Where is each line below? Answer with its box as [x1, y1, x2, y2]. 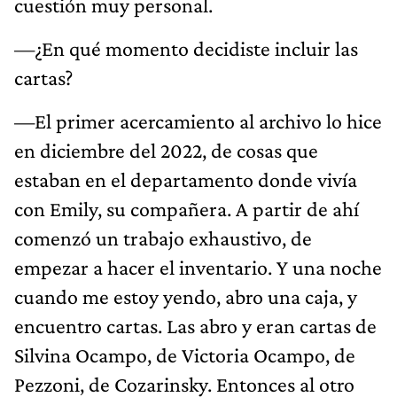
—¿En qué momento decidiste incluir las [14, 35, 358, 60]
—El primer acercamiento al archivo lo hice [14, 108, 382, 133]
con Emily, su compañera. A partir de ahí [14, 196, 359, 221]
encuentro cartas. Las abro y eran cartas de [14, 313, 377, 338]
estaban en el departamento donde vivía [14, 167, 357, 191]
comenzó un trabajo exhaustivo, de [14, 225, 312, 250]
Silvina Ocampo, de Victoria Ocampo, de [14, 342, 355, 367]
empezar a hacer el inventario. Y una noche [14, 254, 382, 279]
